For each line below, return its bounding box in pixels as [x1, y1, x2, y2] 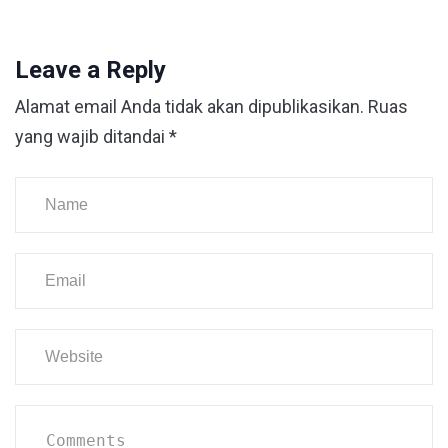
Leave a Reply [15, 55, 166, 84]
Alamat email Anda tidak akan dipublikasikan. [15, 95, 364, 117]
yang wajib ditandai [15, 125, 169, 147]
